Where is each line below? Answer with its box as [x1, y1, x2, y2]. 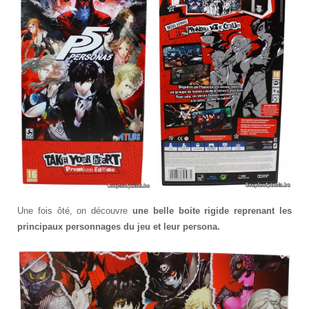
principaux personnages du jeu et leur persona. [17, 221, 220, 232]
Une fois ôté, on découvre [17, 205, 132, 216]
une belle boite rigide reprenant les [132, 205, 292, 216]
